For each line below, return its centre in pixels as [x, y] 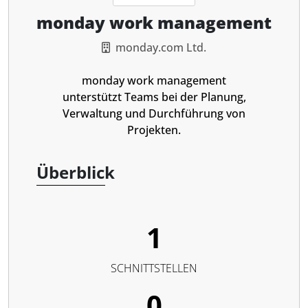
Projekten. [154, 130]
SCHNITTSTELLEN [154, 268]
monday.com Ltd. [161, 47]
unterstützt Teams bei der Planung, [154, 97]
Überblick [76, 172]
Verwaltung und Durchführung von [154, 113]
